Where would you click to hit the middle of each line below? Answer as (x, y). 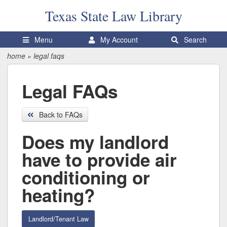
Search (194, 39)
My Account (118, 39)
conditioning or (86, 178)
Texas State (78, 15)
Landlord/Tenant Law (58, 219)
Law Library (147, 15)
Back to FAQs (60, 115)
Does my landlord (95, 142)
